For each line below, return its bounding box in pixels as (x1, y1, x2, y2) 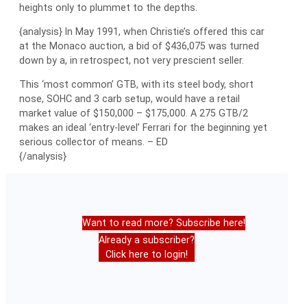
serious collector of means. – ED (19, 136, 168, 148)
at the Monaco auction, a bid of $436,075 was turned (19, 40, 259, 51)
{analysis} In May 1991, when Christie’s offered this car (19, 25, 265, 37)
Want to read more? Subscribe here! (82, 217, 245, 229)
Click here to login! (106, 249, 188, 260)
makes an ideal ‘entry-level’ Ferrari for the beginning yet (19, 122, 267, 134)
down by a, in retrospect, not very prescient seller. (19, 54, 244, 66)
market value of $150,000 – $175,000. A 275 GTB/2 (19, 108, 248, 119)
